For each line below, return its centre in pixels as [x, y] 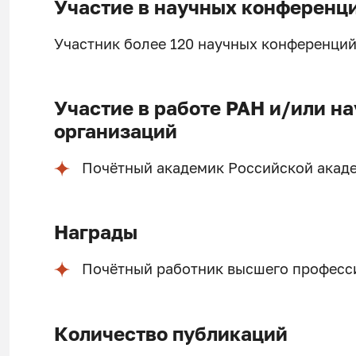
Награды [95, 232]
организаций [115, 132]
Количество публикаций [170, 333]
